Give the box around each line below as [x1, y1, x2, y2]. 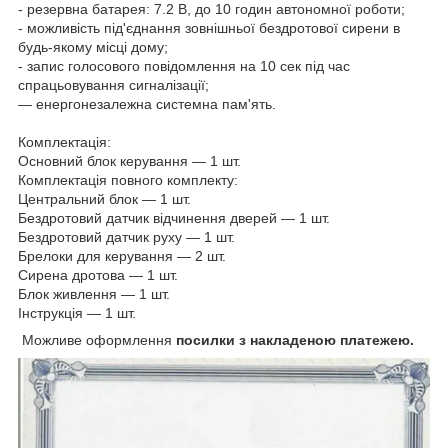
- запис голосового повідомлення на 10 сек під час [18, 57, 350, 74]
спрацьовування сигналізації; [18, 76, 209, 93]
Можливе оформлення [18, 331, 176, 348]
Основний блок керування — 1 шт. [18, 152, 241, 169]
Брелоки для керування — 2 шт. [18, 247, 226, 264]
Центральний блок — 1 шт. [18, 190, 191, 207]
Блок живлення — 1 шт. [18, 285, 170, 302]
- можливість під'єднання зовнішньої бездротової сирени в [18, 19, 400, 36]
